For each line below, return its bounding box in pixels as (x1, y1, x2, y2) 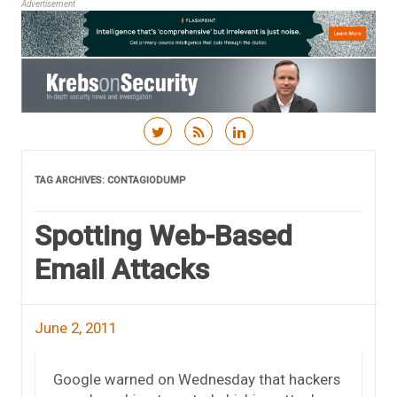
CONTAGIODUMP (107, 174, 186, 186)
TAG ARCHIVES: (35, 174, 107, 186)
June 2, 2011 (35, 318, 117, 337)
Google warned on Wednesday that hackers (53, 370, 340, 388)
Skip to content (198, 147, 299, 166)
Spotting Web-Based (35, 218, 292, 253)
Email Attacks (35, 252, 209, 286)
